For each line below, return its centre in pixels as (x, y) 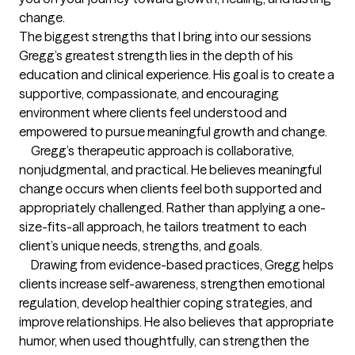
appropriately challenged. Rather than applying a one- (172, 208)
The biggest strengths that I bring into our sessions (165, 36)
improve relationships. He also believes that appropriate (176, 322)
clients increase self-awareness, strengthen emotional (172, 284)
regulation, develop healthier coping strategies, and (166, 303)
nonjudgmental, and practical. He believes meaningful (170, 170)
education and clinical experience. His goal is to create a (177, 74)
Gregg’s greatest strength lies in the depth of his (156, 55)
